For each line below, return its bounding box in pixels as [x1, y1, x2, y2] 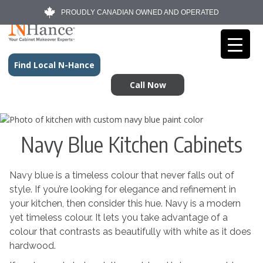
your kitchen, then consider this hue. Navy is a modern [9, 198, 241, 209]
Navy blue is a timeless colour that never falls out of [9, 170, 234, 181]
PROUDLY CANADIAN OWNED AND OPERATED [61, 8, 219, 16]
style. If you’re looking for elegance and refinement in [9, 184, 236, 195]
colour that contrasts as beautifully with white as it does [9, 226, 251, 237]
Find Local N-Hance [14, 59, 95, 70]
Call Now [129, 79, 166, 90]
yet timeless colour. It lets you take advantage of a [9, 212, 228, 223]
